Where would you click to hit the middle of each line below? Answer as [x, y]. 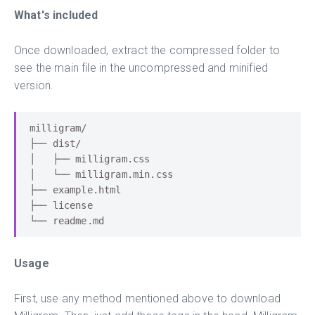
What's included [56, 15]
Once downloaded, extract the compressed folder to [147, 50]
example [70, 189]
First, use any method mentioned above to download [147, 298]
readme [67, 220]
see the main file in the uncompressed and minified [141, 67]
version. [34, 85]
